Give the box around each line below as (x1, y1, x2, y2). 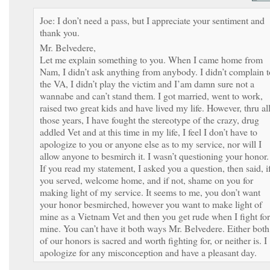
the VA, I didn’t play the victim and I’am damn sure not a (40, 77, 254, 90)
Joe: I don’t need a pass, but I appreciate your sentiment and (40, 13, 265, 27)
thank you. (40, 25, 80, 39)
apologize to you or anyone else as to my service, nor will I (40, 137, 262, 150)
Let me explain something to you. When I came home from (40, 52, 263, 66)
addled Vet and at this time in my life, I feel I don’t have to (40, 125, 257, 138)
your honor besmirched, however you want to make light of (40, 197, 262, 210)
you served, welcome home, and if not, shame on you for (40, 173, 253, 186)
